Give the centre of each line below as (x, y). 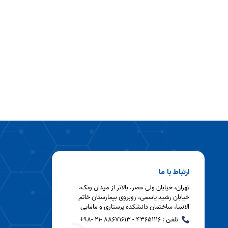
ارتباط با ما (174, 172)
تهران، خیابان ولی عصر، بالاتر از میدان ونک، (134, 188)
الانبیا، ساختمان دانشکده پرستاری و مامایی (135, 207)
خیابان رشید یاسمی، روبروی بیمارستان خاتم (134, 197)
